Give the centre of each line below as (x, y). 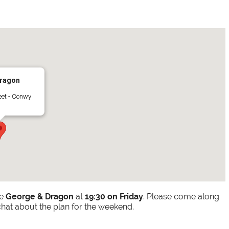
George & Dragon (40, 197)
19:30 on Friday (114, 197)
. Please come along (181, 197)
